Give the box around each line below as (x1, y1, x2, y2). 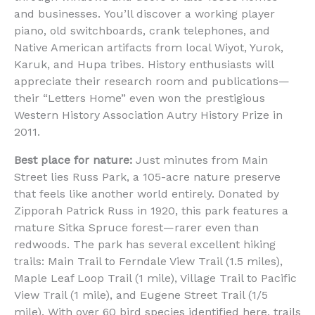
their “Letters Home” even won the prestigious (14, 91, 265, 105)
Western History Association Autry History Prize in (14, 108, 283, 122)
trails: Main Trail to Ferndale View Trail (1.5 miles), (14, 255, 283, 269)
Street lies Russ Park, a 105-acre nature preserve (14, 170, 281, 184)
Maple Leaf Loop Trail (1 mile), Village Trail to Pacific (14, 271, 297, 285)
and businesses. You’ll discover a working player (14, 7, 275, 21)
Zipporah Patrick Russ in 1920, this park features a (14, 204, 288, 218)
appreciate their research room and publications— (14, 75, 290, 89)
